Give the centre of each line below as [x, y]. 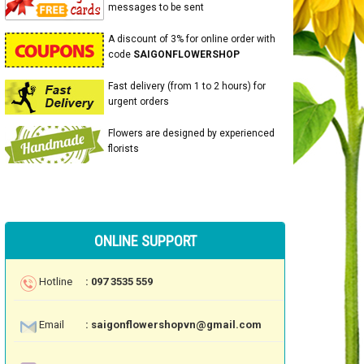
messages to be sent [156, 7]
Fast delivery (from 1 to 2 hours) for [187, 86]
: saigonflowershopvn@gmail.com [174, 325]
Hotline [56, 281]
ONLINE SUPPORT [145, 241]
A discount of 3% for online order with [192, 39]
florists [123, 149]
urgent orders [139, 102]
